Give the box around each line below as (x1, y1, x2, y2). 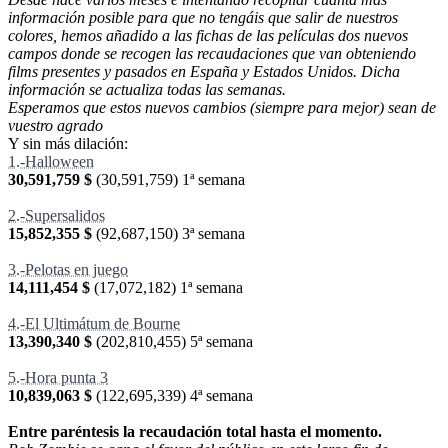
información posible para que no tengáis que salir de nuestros (8, 9, 398, 27)
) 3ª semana (173, 225, 245, 243)
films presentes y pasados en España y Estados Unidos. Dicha (8, 63, 400, 81)
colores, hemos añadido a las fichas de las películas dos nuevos (8, 27, 408, 45)
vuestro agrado (8, 117, 103, 135)
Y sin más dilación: (8, 135, 128, 153)
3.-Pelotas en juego (8, 261, 128, 279)
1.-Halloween (8, 153, 94, 171)
